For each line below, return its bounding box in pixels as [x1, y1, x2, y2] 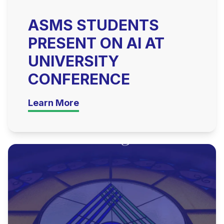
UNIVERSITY [28, 52, 119, 70]
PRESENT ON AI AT [28, 34, 164, 52]
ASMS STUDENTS [28, 16, 159, 34]
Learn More [28, 97, 79, 108]
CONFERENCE [28, 70, 130, 88]
